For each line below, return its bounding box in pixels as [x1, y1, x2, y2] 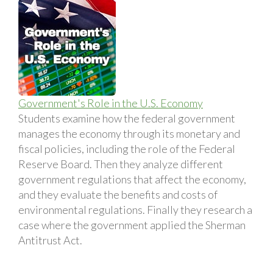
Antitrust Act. [18, 233, 82, 247]
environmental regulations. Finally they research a [18, 202, 252, 216]
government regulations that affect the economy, [18, 172, 246, 186]
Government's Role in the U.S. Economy [18, 96, 203, 110]
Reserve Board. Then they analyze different [18, 157, 223, 171]
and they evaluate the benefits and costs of [18, 187, 218, 201]
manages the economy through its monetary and [18, 126, 240, 140]
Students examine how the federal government [18, 111, 235, 125]
